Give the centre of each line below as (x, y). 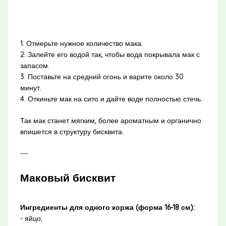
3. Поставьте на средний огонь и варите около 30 (102, 76)
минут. (31, 88)
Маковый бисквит (68, 177)
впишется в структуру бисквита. (72, 131)
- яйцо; (31, 219)
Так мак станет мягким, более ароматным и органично (110, 120)
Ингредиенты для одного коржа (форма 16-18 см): (107, 208)
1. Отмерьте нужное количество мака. (81, 43)
